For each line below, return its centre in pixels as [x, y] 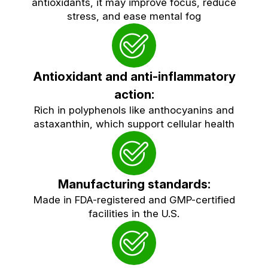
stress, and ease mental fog [134, 16]
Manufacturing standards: [134, 184]
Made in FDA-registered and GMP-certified [134, 200]
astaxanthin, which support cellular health [134, 124]
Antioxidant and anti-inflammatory [134, 76]
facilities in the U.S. [134, 213]
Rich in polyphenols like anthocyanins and [134, 110]
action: [134, 94]
